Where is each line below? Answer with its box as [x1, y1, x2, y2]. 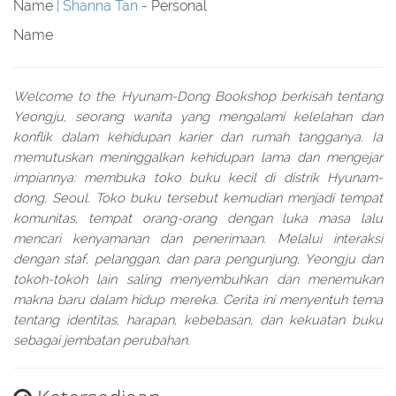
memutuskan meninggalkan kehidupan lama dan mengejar [13, 149, 383, 164]
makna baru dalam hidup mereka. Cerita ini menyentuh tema [13, 292, 383, 307]
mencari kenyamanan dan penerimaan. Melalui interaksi [13, 231, 383, 246]
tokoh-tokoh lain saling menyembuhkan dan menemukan [13, 271, 383, 286]
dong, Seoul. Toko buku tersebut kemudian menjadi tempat [13, 190, 383, 205]
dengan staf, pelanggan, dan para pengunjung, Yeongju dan [13, 251, 383, 266]
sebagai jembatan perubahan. [13, 332, 190, 347]
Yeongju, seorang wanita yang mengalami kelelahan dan [13, 109, 383, 124]
